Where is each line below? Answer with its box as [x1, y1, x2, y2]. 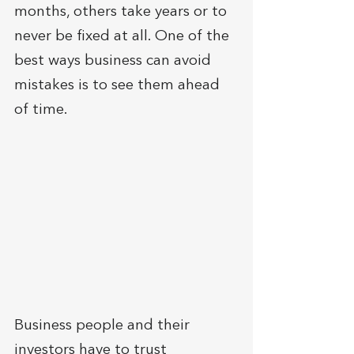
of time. [14, 103, 71, 118]
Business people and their [14, 318, 194, 334]
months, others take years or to [14, 5, 231, 20]
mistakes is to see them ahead [14, 78, 224, 93]
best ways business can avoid [14, 54, 215, 69]
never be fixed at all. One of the [14, 29, 233, 44]
